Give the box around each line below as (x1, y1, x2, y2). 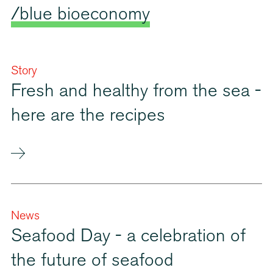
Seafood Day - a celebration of (11, 229, 246, 247)
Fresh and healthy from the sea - (11, 83, 261, 102)
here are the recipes (11, 108, 165, 126)
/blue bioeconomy (11, 7, 150, 25)
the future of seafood (11, 253, 174, 271)
